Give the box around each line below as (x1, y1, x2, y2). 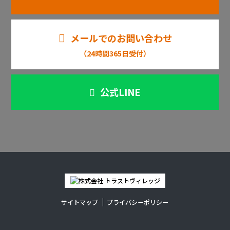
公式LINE (100, 85, 141, 99)
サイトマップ (61, 198, 98, 207)
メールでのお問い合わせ (70, 31, 172, 45)
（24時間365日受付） (80, 48, 150, 59)
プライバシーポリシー (107, 198, 169, 207)
